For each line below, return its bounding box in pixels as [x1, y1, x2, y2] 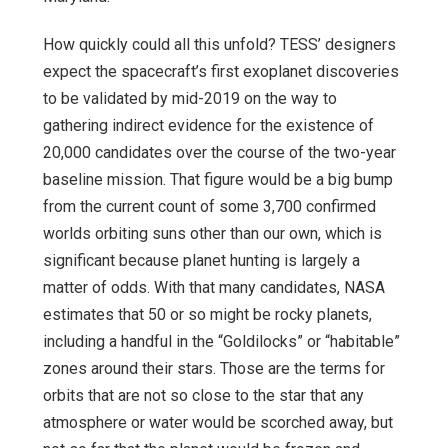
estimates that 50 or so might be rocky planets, [43, 304, 372, 324]
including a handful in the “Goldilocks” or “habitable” [43, 331, 400, 351]
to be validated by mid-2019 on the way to [43, 88, 337, 108]
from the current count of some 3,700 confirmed [43, 196, 376, 216]
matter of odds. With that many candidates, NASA [43, 277, 385, 297]
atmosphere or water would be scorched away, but [43, 412, 393, 432]
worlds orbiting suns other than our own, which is [43, 223, 382, 243]
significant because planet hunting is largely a [43, 250, 360, 270]
